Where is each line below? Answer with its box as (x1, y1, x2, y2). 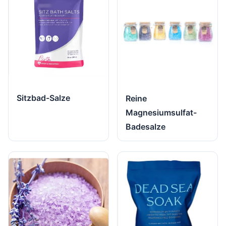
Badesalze (126, 122, 166, 132)
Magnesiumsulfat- (126, 107, 197, 118)
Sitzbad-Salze (17, 93, 70, 103)
